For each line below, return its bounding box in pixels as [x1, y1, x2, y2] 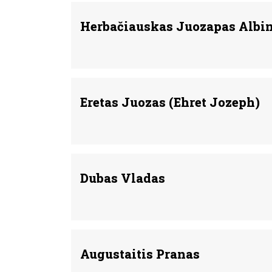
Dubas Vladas [80, 170, 165, 186]
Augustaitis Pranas [80, 246, 200, 262]
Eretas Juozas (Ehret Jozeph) [80, 94, 260, 110]
